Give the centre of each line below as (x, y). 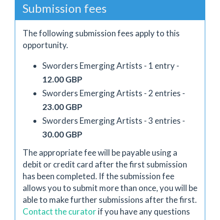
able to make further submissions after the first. (110, 199)
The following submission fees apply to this (101, 33)
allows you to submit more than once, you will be (110, 188)
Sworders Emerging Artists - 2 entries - (114, 93)
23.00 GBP (62, 107)
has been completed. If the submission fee (98, 176)
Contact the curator (59, 211)
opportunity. (45, 45)
